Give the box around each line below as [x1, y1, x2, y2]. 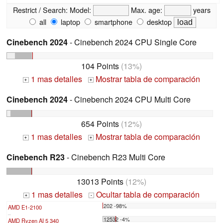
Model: [67, 4, 93, 15]
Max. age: [128, 4, 164, 15]
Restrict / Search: [12, 4, 68, 15]
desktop [145, 16, 172, 27]
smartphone [93, 16, 132, 27]
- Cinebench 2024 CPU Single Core [68, 36, 197, 48]
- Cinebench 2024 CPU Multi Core [68, 94, 191, 106]
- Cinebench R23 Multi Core [65, 151, 165, 163]
